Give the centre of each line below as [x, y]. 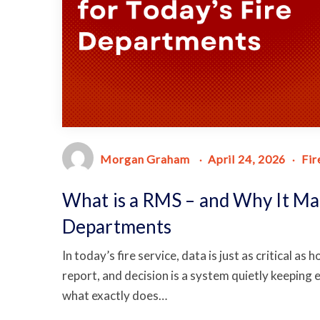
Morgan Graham [145, 159]
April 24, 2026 [247, 159]
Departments [117, 226]
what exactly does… [115, 295]
